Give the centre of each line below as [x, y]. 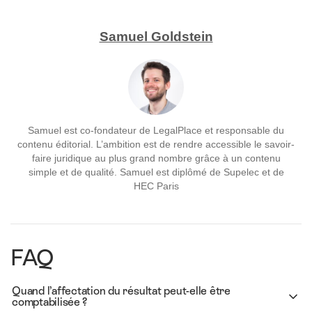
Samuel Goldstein [156, 36]
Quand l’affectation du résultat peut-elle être [121, 290]
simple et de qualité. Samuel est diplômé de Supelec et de [156, 171]
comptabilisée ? [49, 302]
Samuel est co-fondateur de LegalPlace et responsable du [156, 130]
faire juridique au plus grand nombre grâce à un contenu [156, 157]
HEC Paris [156, 185]
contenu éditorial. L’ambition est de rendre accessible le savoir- [156, 143]
